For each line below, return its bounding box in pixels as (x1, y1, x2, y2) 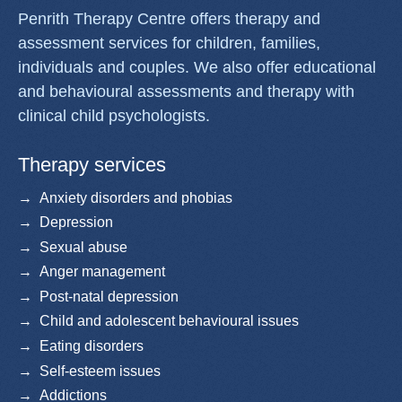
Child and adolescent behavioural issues (39, 313, 299, 329)
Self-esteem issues (39, 363, 161, 379)
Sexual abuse (39, 239, 127, 255)
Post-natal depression (39, 288, 179, 304)
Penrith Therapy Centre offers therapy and (18, 10, 320, 29)
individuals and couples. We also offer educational (18, 58, 376, 77)
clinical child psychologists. (18, 107, 210, 126)
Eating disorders (39, 338, 144, 354)
